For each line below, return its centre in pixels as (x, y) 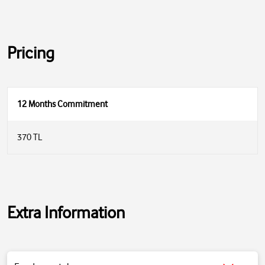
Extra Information (66, 212)
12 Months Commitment (62, 104)
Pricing (31, 53)
